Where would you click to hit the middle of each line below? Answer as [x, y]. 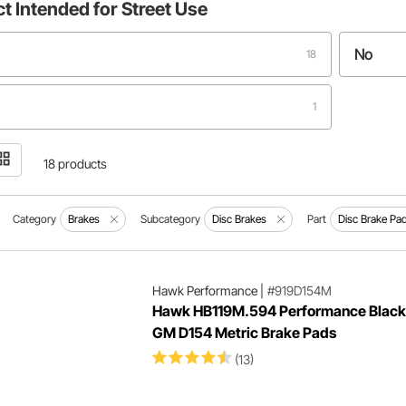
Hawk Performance [204, 290]
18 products [76, 164]
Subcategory [171, 219]
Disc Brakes [240, 219]
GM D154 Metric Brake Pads [244, 333]
